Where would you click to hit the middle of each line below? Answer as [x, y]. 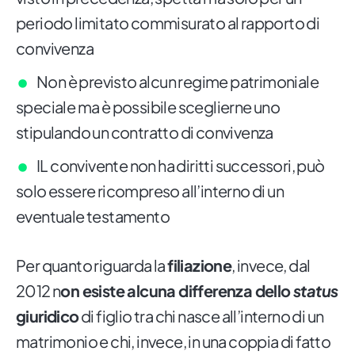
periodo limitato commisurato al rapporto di [168, 23]
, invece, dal [271, 265]
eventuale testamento [93, 216]
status [316, 291]
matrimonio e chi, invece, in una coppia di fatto [174, 342]
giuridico [48, 316]
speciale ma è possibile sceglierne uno [148, 107]
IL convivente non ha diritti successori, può [181, 166]
